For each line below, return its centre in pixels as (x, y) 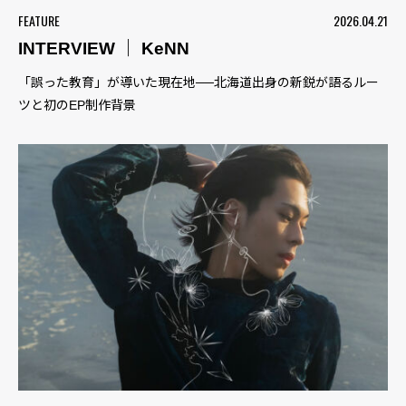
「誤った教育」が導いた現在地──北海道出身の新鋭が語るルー (198, 82)
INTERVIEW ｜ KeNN (104, 48)
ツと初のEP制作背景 (77, 105)
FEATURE (39, 20)
